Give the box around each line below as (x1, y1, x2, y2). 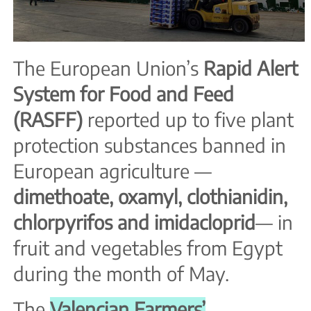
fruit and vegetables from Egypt (13, 235, 283, 260)
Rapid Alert (203, 56, 298, 80)
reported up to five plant (83, 107, 294, 131)
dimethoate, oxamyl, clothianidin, (13, 184, 287, 208)
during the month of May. (13, 261, 229, 285)
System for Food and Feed (13, 81, 234, 106)
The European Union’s (13, 56, 203, 80)
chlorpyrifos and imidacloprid (13, 210, 255, 234)
